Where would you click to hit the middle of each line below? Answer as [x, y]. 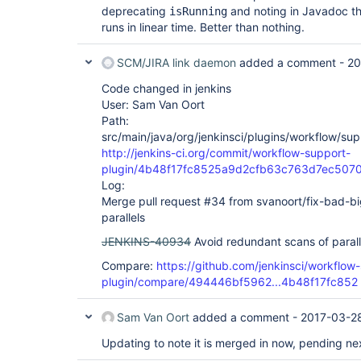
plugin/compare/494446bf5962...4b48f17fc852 [230, 282]
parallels [123, 217]
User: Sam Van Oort [153, 104]
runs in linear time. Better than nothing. [203, 27]
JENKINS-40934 [146, 241]
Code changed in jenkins [166, 88]
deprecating [135, 11]
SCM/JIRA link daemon [176, 62]
